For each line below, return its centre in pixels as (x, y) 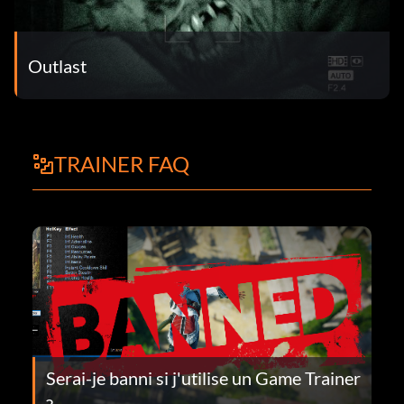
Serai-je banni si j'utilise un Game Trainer (203, 377)
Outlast (57, 65)
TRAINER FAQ (122, 164)
